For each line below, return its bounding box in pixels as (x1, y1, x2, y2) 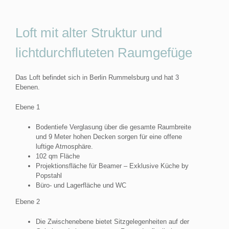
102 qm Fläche (36, 152, 80, 160)
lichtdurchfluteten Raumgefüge (15, 44, 192, 60)
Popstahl (36, 171, 62, 179)
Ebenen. (15, 83, 40, 91)
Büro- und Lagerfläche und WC (36, 181, 126, 189)
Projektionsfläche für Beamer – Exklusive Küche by (36, 162, 189, 170)
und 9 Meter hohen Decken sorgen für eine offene (36, 132, 182, 141)
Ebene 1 (15, 103, 40, 111)
